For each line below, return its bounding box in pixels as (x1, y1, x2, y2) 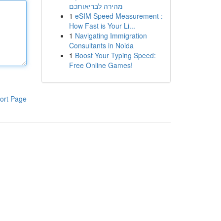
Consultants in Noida (69, 40, 134, 50)
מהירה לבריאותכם (69, 1, 123, 11)
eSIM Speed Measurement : (74, 11, 163, 21)
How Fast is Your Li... (69, 21, 135, 31)
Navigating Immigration (74, 31, 147, 40)
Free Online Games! (69, 60, 133, 70)
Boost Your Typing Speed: (74, 50, 156, 60)
